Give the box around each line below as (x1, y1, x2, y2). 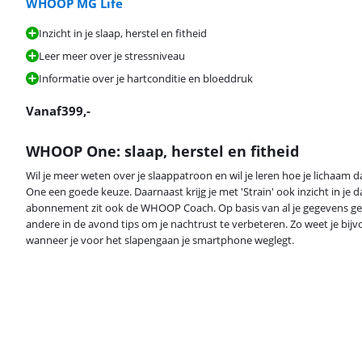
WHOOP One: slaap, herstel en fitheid (26, 141, 299, 161)
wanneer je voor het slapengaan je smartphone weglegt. (26, 233, 294, 247)
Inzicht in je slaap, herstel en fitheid (39, 26, 207, 40)
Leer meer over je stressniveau (39, 48, 185, 63)
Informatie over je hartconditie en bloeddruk (39, 71, 253, 86)
